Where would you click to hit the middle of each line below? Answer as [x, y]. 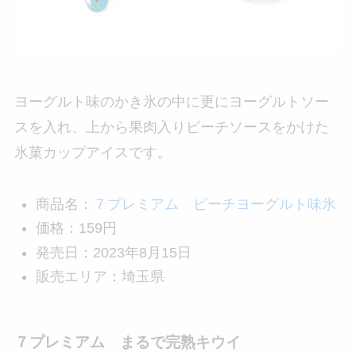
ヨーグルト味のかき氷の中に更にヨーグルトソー [171, 101]
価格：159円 [76, 228]
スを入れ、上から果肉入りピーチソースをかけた [171, 127]
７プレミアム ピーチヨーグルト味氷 [214, 204]
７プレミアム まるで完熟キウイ [127, 342]
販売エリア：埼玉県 [100, 277]
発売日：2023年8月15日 [113, 252]
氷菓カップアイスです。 [93, 152]
